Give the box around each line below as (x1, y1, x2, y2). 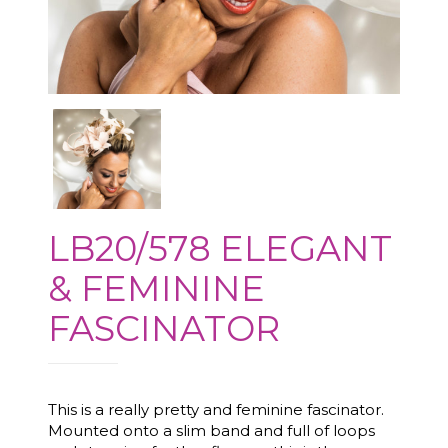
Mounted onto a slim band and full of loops (48, 421, 375, 440)
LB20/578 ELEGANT (48, 227, 392, 270)
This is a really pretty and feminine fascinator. (48, 400, 388, 419)
